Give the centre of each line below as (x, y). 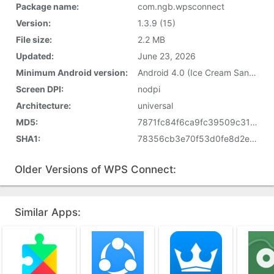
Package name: (47, 6)
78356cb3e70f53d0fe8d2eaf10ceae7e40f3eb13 (253, 139)
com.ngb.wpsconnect (181, 6)
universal (155, 106)
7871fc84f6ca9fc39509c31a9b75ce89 (254, 122)
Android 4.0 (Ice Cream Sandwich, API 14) (253, 72)
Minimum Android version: (72, 72)
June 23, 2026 (167, 56)
